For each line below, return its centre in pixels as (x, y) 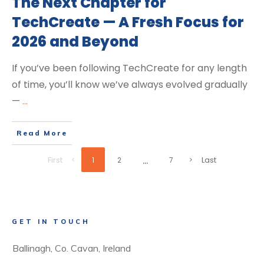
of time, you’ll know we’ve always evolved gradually (130, 85)
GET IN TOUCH (51, 221)
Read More (42, 133)
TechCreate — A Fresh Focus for (128, 22)
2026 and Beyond (75, 42)
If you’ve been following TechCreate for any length (129, 68)
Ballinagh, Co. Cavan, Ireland (72, 248)
